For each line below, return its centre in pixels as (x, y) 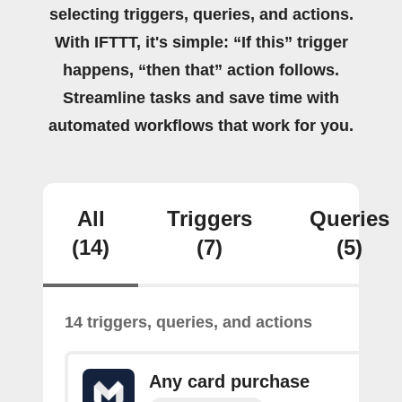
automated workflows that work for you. (201, 126)
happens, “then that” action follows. (201, 70)
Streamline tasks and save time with (201, 98)
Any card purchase (229, 381)
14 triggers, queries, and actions (188, 322)
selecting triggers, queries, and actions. (201, 14)
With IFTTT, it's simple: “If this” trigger (201, 42)
